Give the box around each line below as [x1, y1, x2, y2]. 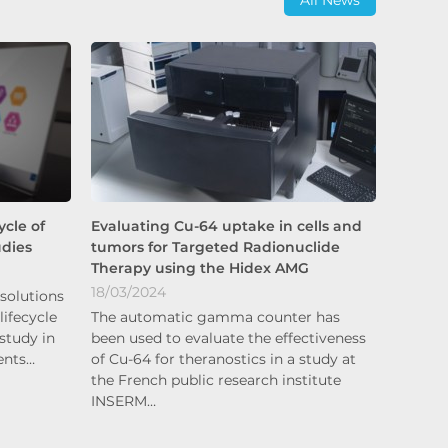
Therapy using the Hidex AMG [91, 258, 309, 277]
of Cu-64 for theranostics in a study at [91, 349, 356, 368]
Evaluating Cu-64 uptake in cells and [91, 216, 362, 235]
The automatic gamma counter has [91, 307, 340, 326]
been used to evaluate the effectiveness [91, 328, 366, 347]
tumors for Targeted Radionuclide [91, 237, 340, 256]
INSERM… [91, 391, 156, 410]
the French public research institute [91, 370, 341, 389]
